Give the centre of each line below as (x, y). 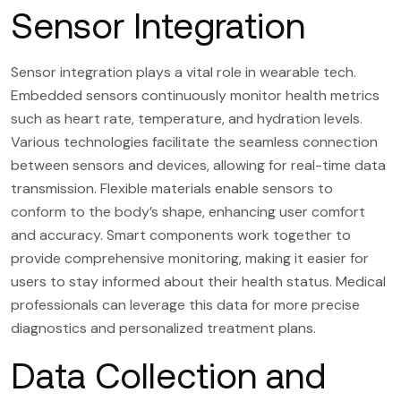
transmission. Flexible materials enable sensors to (172, 188)
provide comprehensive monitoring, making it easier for (190, 258)
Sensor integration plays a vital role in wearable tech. (183, 72)
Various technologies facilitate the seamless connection (194, 141)
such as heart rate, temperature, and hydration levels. (187, 118)
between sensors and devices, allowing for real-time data (198, 165)
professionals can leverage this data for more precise (185, 304)
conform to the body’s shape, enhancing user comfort (188, 211)
